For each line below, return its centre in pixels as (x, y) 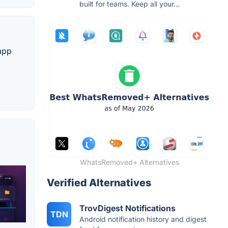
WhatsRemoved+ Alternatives (129, 162)
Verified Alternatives (99, 182)
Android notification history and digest (143, 219)
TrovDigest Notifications (127, 208)
